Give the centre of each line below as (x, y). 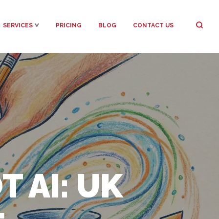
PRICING (69, 25)
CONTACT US (153, 25)
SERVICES (18, 25)
